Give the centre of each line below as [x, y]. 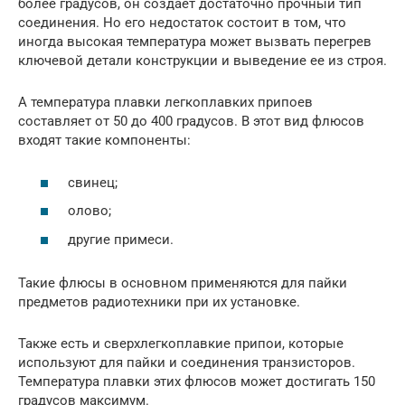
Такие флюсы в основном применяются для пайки [183, 283]
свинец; [93, 182]
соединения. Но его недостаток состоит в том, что [182, 23]
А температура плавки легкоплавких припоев [165, 102]
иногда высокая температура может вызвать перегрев [195, 42]
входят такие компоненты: [104, 140]
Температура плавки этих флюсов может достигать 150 [197, 381]
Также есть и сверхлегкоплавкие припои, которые [181, 343]
